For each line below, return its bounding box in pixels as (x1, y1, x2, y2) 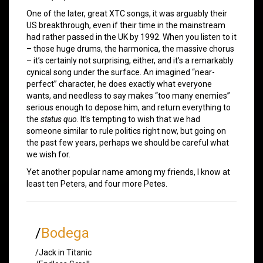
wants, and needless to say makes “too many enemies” (26, 90, 230, 100)
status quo (41, 114, 77, 124)
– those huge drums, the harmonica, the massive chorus (26, 43, 234, 53)
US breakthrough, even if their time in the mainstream (26, 20, 225, 30)
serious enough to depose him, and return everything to (26, 102, 231, 112)
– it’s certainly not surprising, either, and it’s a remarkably (26, 55, 234, 65)
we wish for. (26, 149, 70, 159)
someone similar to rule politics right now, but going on (26, 126, 226, 136)
